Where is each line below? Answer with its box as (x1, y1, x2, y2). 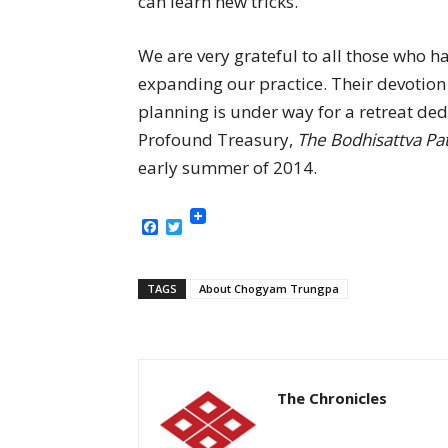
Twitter (182, 215, 237, 238)
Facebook (158, 215, 230, 238)
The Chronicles (277, 388, 387, 408)
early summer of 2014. (138, 156, 317, 179)
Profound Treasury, (138, 128, 297, 151)
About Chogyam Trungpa (199, 281, 339, 296)
